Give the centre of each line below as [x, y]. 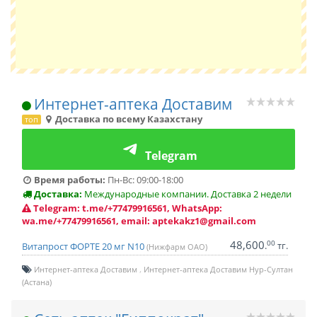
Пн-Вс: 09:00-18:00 [144, 180]
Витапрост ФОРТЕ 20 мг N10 [84, 246]
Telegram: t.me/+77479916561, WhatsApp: [128, 208]
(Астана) [37, 282]
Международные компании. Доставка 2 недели [187, 194]
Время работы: [69, 180]
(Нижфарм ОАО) [177, 247]
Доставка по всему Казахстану [128, 119]
